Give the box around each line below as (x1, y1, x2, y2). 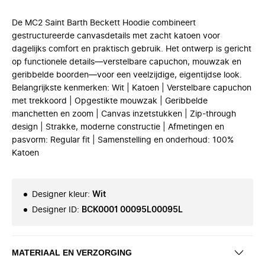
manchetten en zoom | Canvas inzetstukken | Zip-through (12, 110, 236, 118)
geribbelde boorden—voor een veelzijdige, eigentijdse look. (12, 71, 242, 79)
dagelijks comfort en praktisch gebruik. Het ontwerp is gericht (12, 45, 251, 53)
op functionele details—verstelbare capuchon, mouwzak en (12, 58, 241, 66)
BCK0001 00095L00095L (82, 206, 183, 214)
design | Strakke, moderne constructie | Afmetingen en (12, 123, 224, 131)
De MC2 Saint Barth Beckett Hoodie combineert (12, 19, 196, 27)
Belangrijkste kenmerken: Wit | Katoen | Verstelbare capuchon (12, 84, 251, 92)
